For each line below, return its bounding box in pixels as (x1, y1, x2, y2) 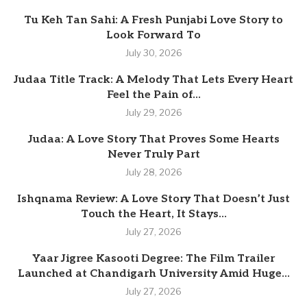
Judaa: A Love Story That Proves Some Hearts (27, 133, 280, 147)
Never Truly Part (107, 148, 200, 162)
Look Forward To (106, 29, 201, 42)
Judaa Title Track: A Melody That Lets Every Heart (14, 73, 293, 87)
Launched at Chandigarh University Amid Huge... (17, 267, 290, 281)
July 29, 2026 (125, 107, 182, 119)
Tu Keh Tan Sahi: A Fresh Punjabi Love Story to (24, 14, 283, 27)
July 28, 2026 (125, 167, 182, 178)
